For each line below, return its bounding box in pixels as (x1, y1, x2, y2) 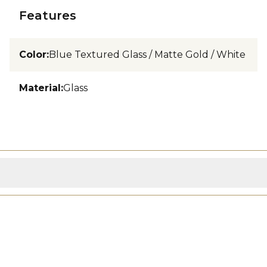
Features (19, 8, 76, 23)
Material (19, 82, 61, 94)
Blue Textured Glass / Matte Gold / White (49, 49, 246, 60)
